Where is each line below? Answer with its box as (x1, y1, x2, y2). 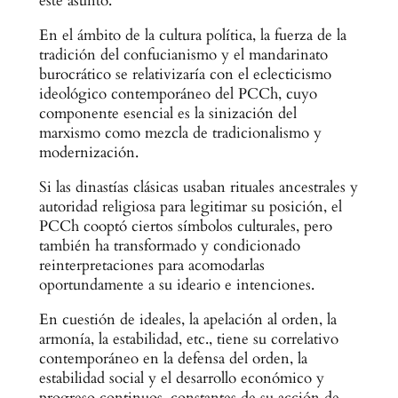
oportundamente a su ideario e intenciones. (38, 274, 314, 295)
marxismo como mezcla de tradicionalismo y (38, 123, 322, 144)
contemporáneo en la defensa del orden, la (38, 347, 307, 369)
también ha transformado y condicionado (38, 235, 300, 256)
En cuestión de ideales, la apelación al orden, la (38, 308, 337, 330)
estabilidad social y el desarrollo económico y (38, 367, 324, 388)
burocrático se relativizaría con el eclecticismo (38, 64, 331, 85)
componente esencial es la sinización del (38, 103, 297, 124)
